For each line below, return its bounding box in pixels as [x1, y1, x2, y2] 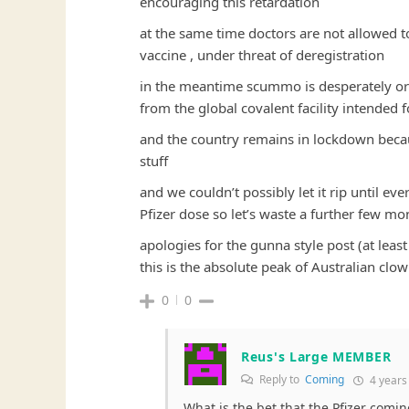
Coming [305, 372, 344, 388]
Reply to [257, 372, 305, 388]
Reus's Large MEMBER [241, 348, 392, 366]
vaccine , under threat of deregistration [140, 46, 384, 65]
